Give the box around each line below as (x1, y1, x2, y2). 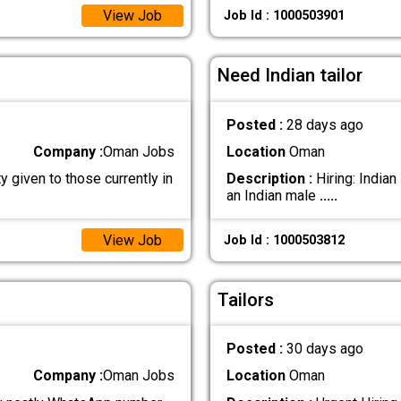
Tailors (218, 288, 275, 311)
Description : (226, 170, 312, 188)
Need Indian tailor (218, 64, 363, 87)
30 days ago (286, 340, 363, 358)
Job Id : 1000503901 (223, 8, 345, 24)
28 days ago (286, 115, 363, 133)
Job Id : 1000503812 (223, 232, 345, 248)
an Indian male (226, 187, 320, 205)
